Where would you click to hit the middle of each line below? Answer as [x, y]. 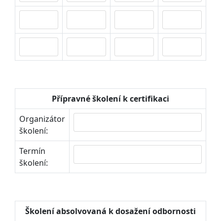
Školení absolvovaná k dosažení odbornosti [110, 211]
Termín [32, 151]
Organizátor [42, 119]
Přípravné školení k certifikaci [110, 99]
